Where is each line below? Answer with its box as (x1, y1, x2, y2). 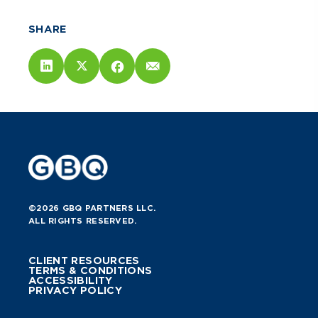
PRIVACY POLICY (28, 285, 122, 297)
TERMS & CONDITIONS (28, 265, 153, 277)
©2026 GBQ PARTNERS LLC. (28, 203, 156, 214)
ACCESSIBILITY (28, 275, 113, 287)
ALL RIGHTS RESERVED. (28, 216, 137, 226)
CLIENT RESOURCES (28, 255, 140, 267)
